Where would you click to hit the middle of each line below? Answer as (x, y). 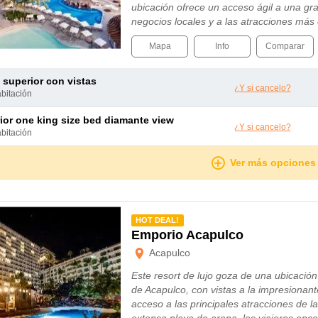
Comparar (285, 46)
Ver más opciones (273, 163)
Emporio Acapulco (187, 235)
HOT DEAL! (158, 220)
